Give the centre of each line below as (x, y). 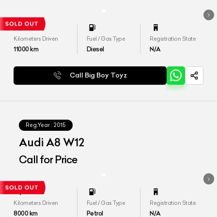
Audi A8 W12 (52, 142)
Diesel (95, 49)
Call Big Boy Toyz (99, 75)
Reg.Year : (39, 125)
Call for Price (48, 159)
